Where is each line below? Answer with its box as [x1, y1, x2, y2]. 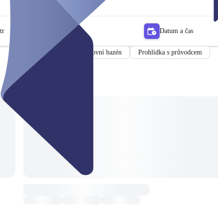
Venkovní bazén [78, 48, 122, 56]
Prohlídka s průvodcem [138, 48, 202, 56]
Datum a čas [160, 27, 193, 35]
